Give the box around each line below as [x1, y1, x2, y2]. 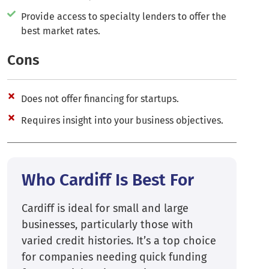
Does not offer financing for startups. [20, 93, 179, 105]
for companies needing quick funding [22, 250, 207, 264]
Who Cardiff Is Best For [22, 170, 194, 190]
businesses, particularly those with [22, 218, 193, 232]
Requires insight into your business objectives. [20, 115, 223, 127]
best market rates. [20, 25, 100, 37]
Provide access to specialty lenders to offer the [20, 11, 226, 23]
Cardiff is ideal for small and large [22, 202, 189, 216]
